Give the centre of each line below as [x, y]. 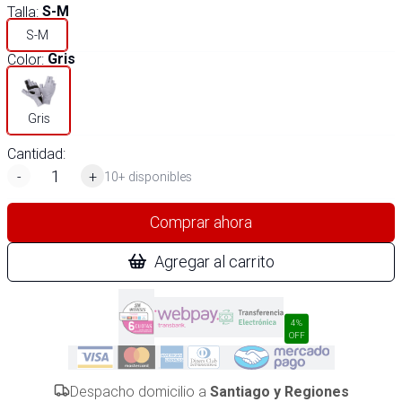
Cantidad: [36, 153]
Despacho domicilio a [140, 391]
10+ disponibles [148, 176]
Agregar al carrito [214, 262]
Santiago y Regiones [279, 392]
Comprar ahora [201, 222]
